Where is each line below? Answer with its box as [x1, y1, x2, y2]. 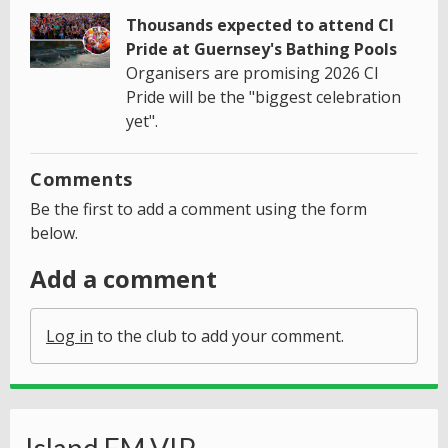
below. [30, 222, 78, 245]
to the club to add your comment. [93, 325, 344, 348]
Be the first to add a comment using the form [30, 198, 367, 221]
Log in [46, 325, 93, 348]
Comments [30, 167, 133, 192]
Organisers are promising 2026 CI [126, 62, 379, 85]
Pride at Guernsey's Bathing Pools [126, 38, 397, 61]
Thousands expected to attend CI [126, 14, 394, 37]
